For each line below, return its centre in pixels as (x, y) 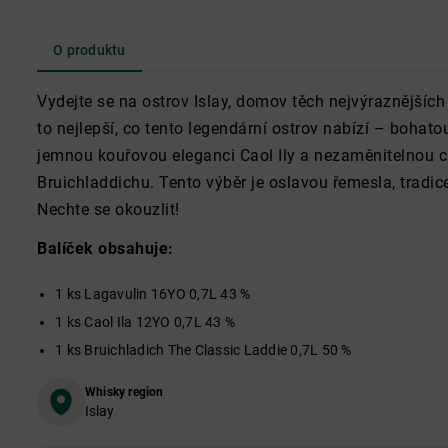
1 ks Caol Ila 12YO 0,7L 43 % (145, 322)
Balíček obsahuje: (105, 248)
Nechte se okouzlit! (108, 209)
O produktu (89, 50)
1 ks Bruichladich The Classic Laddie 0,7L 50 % (203, 350)
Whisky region (124, 391)
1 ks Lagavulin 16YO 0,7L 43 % (153, 294)
